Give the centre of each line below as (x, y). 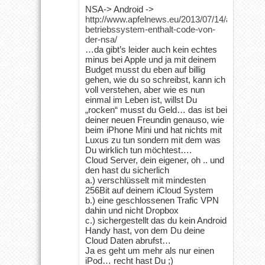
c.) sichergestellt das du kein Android (156, 220)
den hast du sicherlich (127, 170)
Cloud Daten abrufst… (128, 240)
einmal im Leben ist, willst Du (141, 99)
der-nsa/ (101, 39)
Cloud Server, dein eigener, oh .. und (155, 160)
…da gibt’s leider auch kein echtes (151, 49)
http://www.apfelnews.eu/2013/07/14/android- (171, 19)
